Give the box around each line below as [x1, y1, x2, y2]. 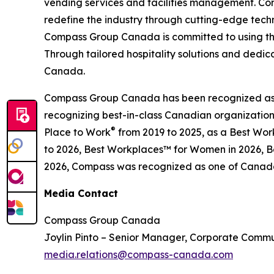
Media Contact [44, 187, 118, 199]
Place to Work [44, 126, 111, 138]
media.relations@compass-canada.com [44, 248, 233, 261]
